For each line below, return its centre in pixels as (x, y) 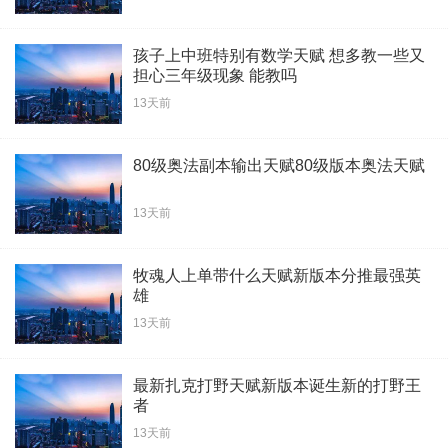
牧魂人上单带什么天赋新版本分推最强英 (277, 275)
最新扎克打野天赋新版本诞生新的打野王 (277, 385)
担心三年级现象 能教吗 (215, 75)
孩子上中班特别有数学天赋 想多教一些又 (279, 55)
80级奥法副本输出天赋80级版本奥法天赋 (279, 165)
